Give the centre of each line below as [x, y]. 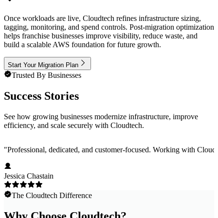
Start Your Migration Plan [43, 65]
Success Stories [41, 96]
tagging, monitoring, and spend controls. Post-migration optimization [109, 27]
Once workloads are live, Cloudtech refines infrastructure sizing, [102, 18]
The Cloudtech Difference [52, 196]
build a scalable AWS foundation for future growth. [82, 45]
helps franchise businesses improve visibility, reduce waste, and [101, 36]
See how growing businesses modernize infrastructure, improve [101, 117]
